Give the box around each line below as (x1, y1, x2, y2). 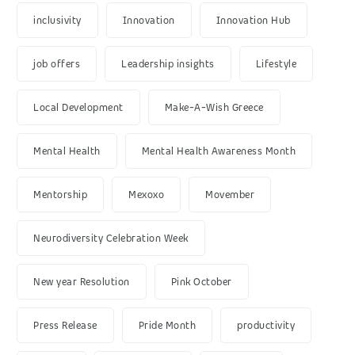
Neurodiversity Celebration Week (33, 231, 189, 246)
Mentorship (33, 188, 87, 202)
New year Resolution (33, 275, 130, 289)
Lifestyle (255, 57, 296, 71)
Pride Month (138, 319, 196, 333)
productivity (237, 319, 295, 333)
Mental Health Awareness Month (141, 144, 296, 158)
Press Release (33, 319, 97, 333)
